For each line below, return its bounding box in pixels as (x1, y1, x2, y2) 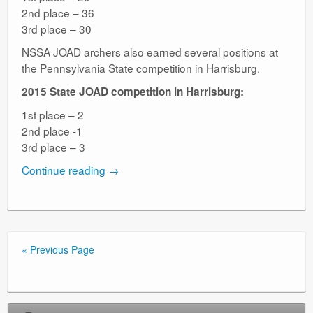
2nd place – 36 (22, 5, 94, 20)
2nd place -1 (22, 123, 82, 138)
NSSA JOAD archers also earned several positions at (22, 44, 278, 59)
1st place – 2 (22, 107, 84, 122)
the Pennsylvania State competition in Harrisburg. (22, 60, 260, 75)
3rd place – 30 (22, 21, 92, 36)
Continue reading (22, 162, 108, 177)
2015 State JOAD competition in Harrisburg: (22, 84, 244, 99)
